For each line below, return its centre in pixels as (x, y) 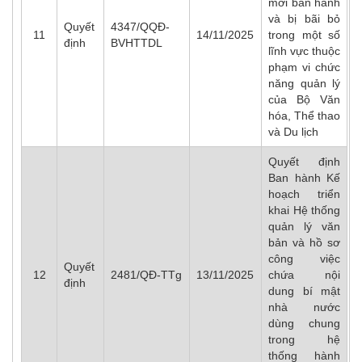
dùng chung (304, 323)
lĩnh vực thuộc (304, 51)
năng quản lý (304, 83)
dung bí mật (304, 291)
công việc (304, 259)
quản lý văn (304, 226)
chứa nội (304, 275)
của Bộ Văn (304, 99)
